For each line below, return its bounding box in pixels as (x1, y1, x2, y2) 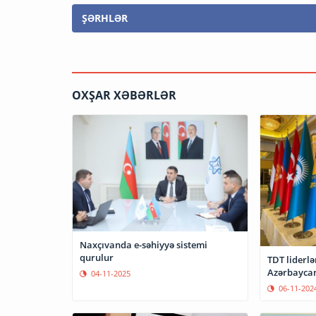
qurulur (80, 250, 114, 264)
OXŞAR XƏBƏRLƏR (72, 87, 176, 104)
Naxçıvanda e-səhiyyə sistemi (80, 238, 207, 251)
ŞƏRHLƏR (82, 11, 128, 25)
